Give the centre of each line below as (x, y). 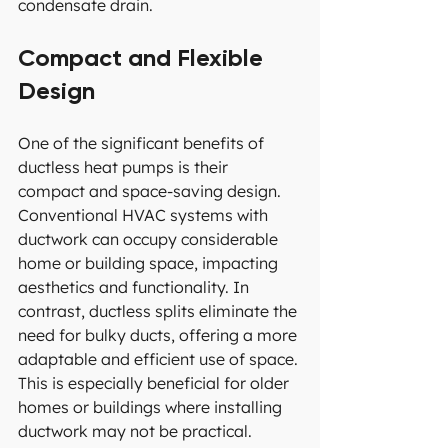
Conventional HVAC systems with (145, 215)
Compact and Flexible (143, 58)
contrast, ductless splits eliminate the (159, 311)
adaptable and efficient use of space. (160, 359)
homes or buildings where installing (152, 407)
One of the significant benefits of (143, 143)
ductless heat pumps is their (125, 167)
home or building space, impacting (150, 263)
